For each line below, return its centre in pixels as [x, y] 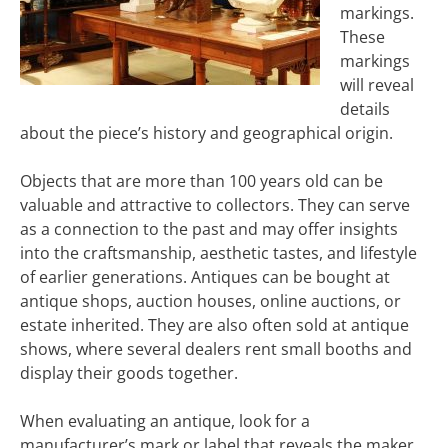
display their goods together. [129, 373]
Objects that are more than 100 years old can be [201, 181]
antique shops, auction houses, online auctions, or [210, 301]
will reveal [377, 85]
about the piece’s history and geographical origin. [206, 133]
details [365, 109]
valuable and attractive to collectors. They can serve [215, 205]
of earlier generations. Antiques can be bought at [205, 277]
